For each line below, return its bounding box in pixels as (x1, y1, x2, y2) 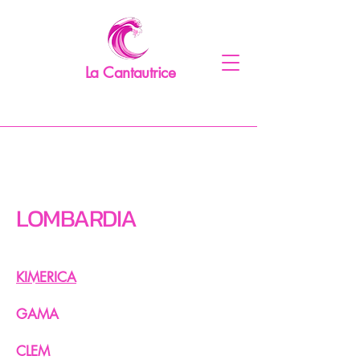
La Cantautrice (85, 63, 176, 83)
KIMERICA (16, 268, 76, 286)
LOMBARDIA (16, 200, 137, 236)
